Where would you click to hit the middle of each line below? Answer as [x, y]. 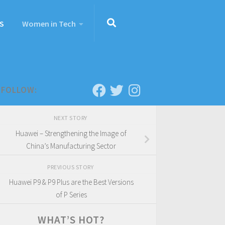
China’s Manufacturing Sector [71, 146]
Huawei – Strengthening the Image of [71, 133]
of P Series [71, 195]
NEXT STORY [71, 118]
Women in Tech [49, 24]
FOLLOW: [19, 90]
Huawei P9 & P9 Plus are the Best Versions [71, 182]
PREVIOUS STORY [71, 167]
